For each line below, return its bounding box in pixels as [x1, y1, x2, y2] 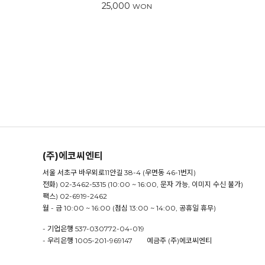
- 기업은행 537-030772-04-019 [43, 224, 144, 233]
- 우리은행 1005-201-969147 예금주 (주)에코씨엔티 [43, 235, 212, 245]
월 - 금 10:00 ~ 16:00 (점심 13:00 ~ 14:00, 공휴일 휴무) [43, 203, 216, 212]
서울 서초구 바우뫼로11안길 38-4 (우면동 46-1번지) [43, 167, 196, 177]
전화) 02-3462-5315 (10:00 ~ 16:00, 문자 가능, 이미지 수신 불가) [43, 179, 243, 189]
